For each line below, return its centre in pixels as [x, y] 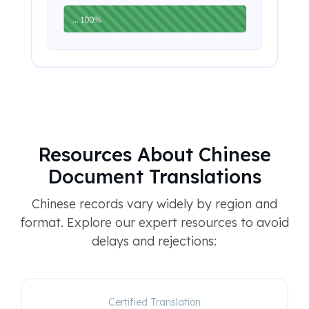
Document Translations [154, 176]
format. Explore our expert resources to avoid [154, 222]
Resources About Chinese [154, 154]
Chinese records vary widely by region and [154, 203]
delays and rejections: [154, 241]
